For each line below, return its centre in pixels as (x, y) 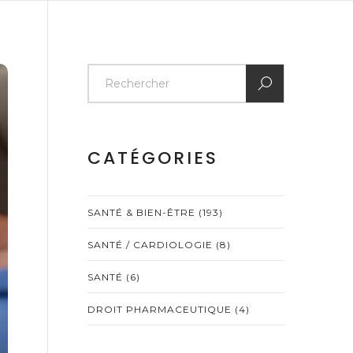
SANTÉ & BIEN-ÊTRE (143, 212)
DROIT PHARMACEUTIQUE (161, 309)
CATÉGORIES (153, 158)
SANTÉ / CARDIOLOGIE (152, 245)
